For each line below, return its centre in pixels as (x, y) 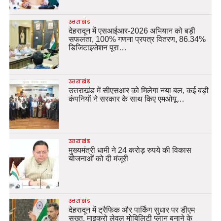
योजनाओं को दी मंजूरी (98, 159)
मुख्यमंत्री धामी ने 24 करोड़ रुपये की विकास (130, 150)
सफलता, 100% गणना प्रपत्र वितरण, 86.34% (137, 39)
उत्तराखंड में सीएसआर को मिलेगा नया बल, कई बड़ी (138, 91)
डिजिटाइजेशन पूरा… (97, 48)
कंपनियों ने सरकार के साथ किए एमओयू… (126, 99)
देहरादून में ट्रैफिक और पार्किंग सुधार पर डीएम (131, 210)
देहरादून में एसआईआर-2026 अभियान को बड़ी (132, 31)
